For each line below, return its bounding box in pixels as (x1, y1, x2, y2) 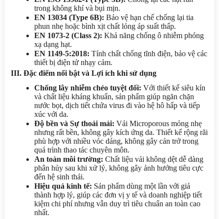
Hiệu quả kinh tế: (34, 181, 92, 190)
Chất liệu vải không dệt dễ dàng (103, 154, 203, 163)
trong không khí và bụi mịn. (34, 3, 120, 12)
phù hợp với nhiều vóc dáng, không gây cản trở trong (34, 136, 198, 145)
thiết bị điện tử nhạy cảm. (34, 58, 112, 66)
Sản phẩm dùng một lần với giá (92, 181, 190, 190)
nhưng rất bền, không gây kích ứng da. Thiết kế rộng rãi (34, 128, 208, 136)
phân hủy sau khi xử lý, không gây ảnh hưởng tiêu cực (34, 163, 203, 172)
